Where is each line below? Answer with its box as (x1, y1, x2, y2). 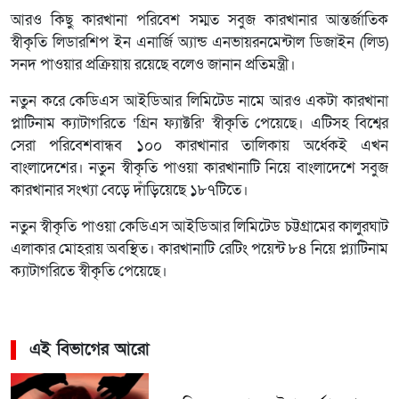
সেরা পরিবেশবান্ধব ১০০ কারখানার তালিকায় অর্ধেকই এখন (11, 135, 388, 156)
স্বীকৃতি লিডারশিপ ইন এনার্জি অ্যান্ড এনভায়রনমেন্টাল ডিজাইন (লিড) (11, 32, 388, 53)
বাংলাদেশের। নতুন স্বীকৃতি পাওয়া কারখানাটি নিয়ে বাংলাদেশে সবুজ (11, 158, 388, 178)
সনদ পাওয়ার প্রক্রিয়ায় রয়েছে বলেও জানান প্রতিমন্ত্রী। (11, 54, 296, 75)
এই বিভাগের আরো (29, 338, 150, 361)
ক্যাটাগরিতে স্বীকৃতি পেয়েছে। (11, 261, 167, 281)
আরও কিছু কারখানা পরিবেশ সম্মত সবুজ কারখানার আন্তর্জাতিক (11, 10, 388, 30)
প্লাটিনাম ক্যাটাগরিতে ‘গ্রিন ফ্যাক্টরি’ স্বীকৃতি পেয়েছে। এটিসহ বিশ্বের (11, 113, 388, 134)
